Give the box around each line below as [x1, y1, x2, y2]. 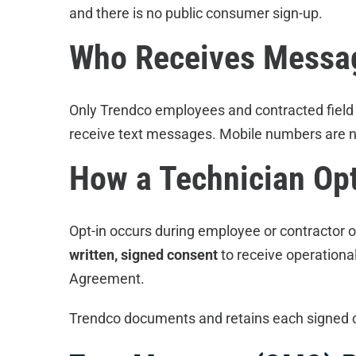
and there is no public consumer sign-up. [68, 5, 323, 21]
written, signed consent [68, 246, 218, 263]
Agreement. [68, 270, 145, 287]
